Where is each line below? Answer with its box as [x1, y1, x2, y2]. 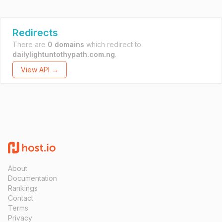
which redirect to [84, 40, 141, 49]
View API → [21, 65, 58, 74]
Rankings [8, 184, 38, 192]
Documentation [8, 174, 57, 182]
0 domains [48, 40, 84, 49]
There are [12, 40, 48, 49]
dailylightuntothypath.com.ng [12, 50, 115, 58]
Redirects [12, 27, 58, 39]
